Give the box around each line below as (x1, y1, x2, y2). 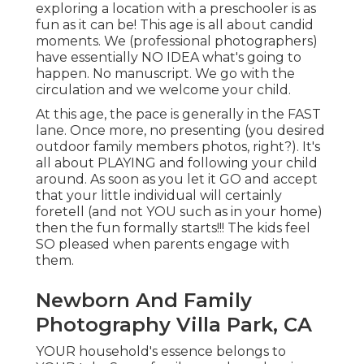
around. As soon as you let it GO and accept (36, 171, 318, 188)
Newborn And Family (36, 288, 252, 313)
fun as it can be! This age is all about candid (36, 17, 314, 33)
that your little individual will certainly (36, 188, 282, 204)
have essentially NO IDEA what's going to (36, 50, 301, 66)
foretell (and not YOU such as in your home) (36, 204, 323, 220)
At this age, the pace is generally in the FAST (36, 106, 321, 123)
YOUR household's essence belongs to (36, 344, 286, 360)
